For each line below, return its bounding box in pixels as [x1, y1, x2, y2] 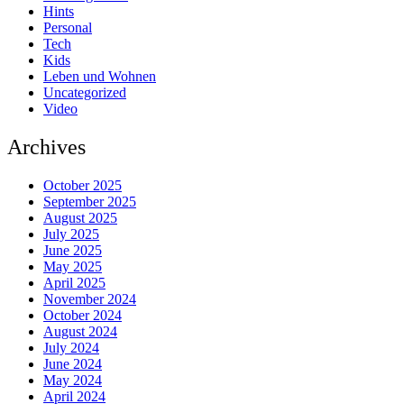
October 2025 [43, 178, 122, 194]
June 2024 [43, 356, 102, 372]
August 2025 [43, 210, 117, 226]
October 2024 [43, 308, 122, 324]
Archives [7, 135, 86, 160]
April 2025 [43, 275, 106, 291]
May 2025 [43, 259, 102, 275]
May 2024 [43, 372, 102, 389]
